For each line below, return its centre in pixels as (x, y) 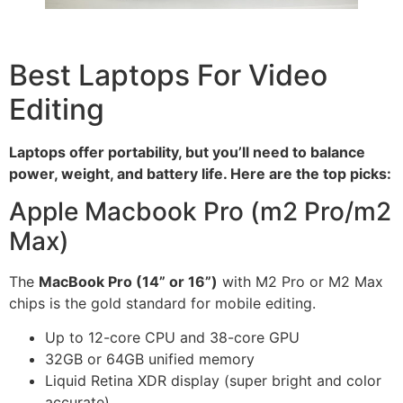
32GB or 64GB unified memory (150, 359)
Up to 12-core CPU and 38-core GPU (172, 338)
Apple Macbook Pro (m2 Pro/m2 (200, 212)
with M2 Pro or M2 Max (300, 282)
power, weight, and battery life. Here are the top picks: (200, 173)
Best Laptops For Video (168, 75)
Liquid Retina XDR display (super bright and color (213, 381)
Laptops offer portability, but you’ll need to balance (187, 152)
